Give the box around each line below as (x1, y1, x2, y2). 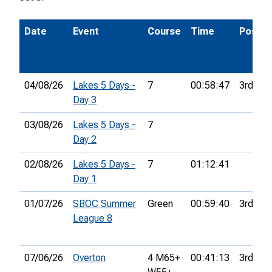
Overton (73, 252, 106, 264)
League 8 (73, 212, 112, 225)
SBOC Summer (73, 198, 136, 210)
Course (148, 25, 181, 38)
